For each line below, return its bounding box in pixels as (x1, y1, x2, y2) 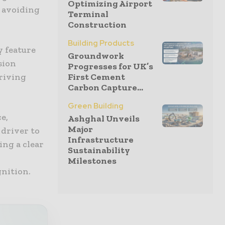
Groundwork (68, 50, 124, 61)
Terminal (68, 9, 108, 20)
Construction (68, 19, 127, 30)
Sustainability (68, 145, 130, 156)
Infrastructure (68, 134, 134, 145)
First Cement (68, 71, 125, 82)
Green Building (68, 101, 124, 111)
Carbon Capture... (68, 82, 143, 93)
